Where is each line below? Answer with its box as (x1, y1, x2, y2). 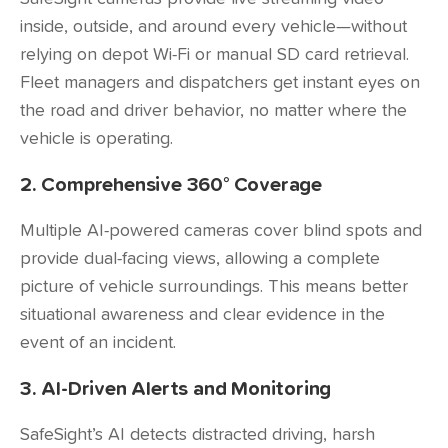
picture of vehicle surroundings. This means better (20, 278, 408, 296)
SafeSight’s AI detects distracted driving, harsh (20, 426, 375, 444)
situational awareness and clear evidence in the (20, 306, 385, 324)
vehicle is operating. (20, 130, 173, 148)
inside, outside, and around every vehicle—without (20, 18, 407, 36)
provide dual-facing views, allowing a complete (20, 250, 380, 268)
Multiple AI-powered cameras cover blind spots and (20, 222, 422, 240)
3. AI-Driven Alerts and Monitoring (20, 379, 332, 399)
